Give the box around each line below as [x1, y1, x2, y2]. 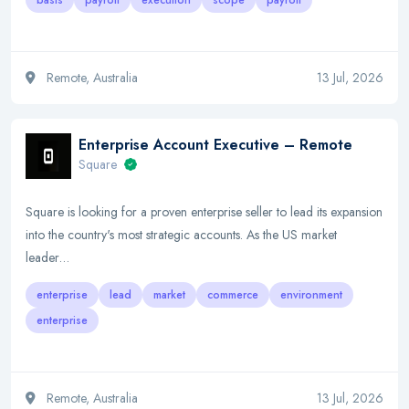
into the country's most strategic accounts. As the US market [26, 225, 337, 244]
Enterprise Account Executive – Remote [79, 134, 352, 155]
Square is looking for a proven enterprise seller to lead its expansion [26, 203, 383, 221]
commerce [207, 287, 258, 303]
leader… [26, 248, 69, 267]
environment [280, 287, 342, 303]
